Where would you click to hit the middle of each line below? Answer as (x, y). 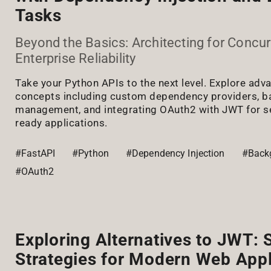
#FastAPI (35, 153)
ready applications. (61, 122)
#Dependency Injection (175, 153)
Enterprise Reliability (76, 58)
